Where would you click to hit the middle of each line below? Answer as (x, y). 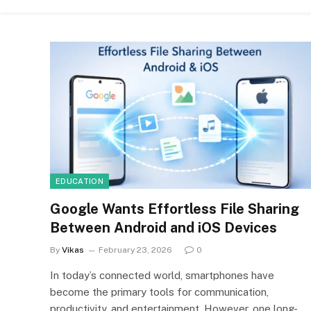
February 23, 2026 (135, 250)
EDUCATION (79, 181)
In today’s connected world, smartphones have (162, 275)
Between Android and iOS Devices (163, 227)
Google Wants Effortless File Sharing (175, 209)
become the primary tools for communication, (159, 292)
